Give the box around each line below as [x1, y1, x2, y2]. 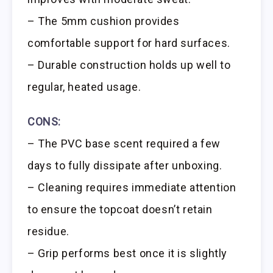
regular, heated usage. [27, 80, 141, 94]
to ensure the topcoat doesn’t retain [27, 203, 213, 216]
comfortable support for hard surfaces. [27, 37, 230, 50]
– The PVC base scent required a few [27, 137, 221, 151]
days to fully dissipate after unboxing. [27, 159, 222, 172]
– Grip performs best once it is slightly [27, 247, 228, 260]
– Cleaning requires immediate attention [27, 181, 236, 194]
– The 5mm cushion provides [27, 15, 180, 28]
